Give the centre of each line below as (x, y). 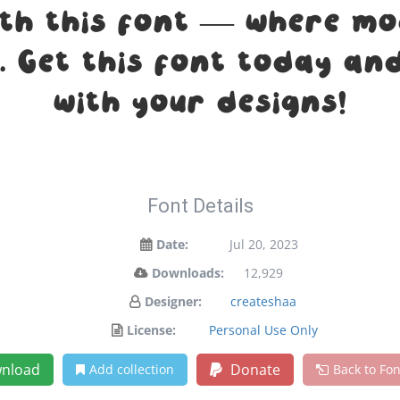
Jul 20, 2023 (263, 244)
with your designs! (200, 104)
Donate (254, 370)
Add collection (132, 369)
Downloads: (187, 273)
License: (151, 330)
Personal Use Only (263, 330)
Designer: (173, 301)
